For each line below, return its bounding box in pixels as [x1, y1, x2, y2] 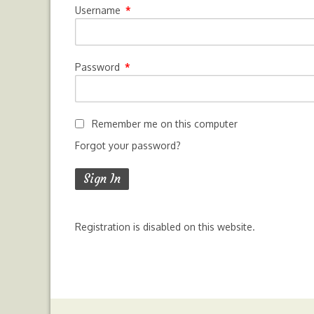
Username [75, 4, 123, 16]
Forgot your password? [75, 139, 181, 151]
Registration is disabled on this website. [75, 221, 255, 233]
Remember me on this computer [89, 118, 238, 130]
